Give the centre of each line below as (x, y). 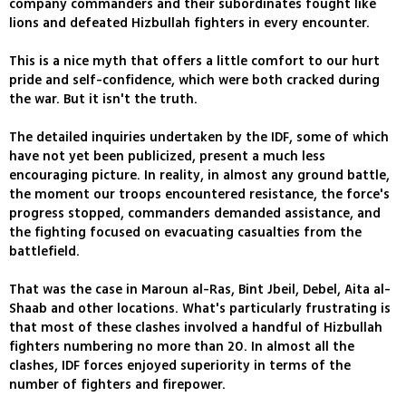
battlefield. (44, 252)
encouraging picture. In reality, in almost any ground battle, (199, 176)
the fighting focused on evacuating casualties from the (185, 233)
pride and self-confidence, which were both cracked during (194, 81)
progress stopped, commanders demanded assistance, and (195, 214)
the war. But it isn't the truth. (103, 100)
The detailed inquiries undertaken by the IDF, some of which (199, 138)
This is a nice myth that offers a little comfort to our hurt (194, 62)
